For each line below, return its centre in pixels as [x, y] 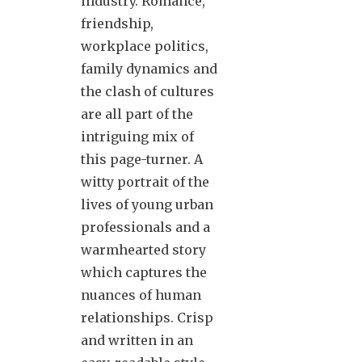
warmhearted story [143, 249]
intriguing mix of [137, 136]
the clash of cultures [147, 91]
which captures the [144, 272]
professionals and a [145, 227]
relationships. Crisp [147, 317]
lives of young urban [147, 204]
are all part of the [137, 114]
